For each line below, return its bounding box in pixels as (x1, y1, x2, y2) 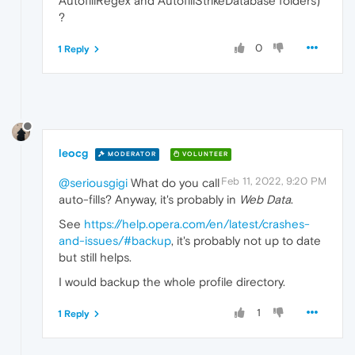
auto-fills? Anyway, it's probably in (59, 193, 239, 207)
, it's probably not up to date (171, 234, 321, 248)
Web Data (239, 193, 291, 207)
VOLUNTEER (180, 150, 228, 158)
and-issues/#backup (59, 234, 171, 248)
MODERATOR (105, 150, 156, 158)
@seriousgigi (59, 176, 128, 190)
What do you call (128, 176, 219, 190)
